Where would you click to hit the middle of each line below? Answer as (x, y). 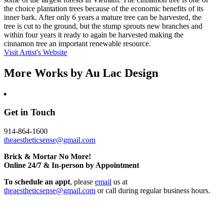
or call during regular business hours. (153, 191)
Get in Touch (30, 112)
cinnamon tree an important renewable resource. (77, 43)
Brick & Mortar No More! (47, 157)
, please (82, 182)
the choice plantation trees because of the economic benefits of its (104, 8)
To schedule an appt (37, 182)
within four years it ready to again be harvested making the (94, 35)
